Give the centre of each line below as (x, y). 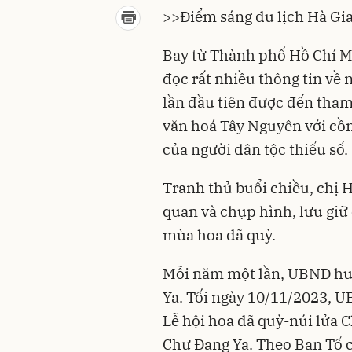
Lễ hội (185, 320)
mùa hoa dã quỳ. (219, 235)
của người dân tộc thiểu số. (255, 149)
